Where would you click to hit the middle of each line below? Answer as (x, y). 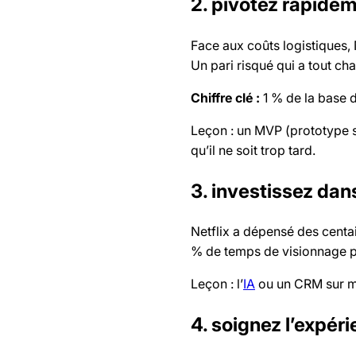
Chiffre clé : (225, 97)
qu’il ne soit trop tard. (253, 150)
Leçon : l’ (217, 284)
